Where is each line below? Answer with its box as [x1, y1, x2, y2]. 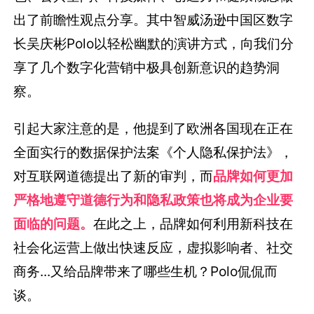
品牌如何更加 [213, 167, 294, 184]
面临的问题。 [13, 214, 94, 232]
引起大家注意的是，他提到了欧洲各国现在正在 [13, 119, 294, 137]
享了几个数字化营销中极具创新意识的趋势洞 [13, 58, 280, 76]
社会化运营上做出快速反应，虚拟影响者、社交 [13, 238, 294, 256]
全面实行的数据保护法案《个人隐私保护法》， [13, 143, 294, 161]
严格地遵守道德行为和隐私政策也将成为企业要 [13, 191, 294, 208]
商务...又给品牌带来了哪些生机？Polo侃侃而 [13, 262, 278, 280]
